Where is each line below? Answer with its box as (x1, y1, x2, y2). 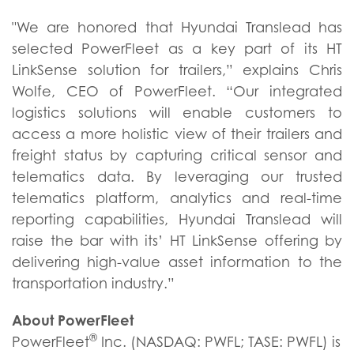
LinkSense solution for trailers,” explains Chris (12, 62, 342, 78)
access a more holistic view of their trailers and (12, 126, 342, 142)
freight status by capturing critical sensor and (12, 147, 342, 164)
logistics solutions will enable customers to (12, 104, 342, 121)
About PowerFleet (12, 311, 134, 329)
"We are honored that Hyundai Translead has (12, 19, 342, 36)
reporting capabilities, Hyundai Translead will (12, 211, 342, 228)
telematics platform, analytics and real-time (12, 190, 342, 206)
